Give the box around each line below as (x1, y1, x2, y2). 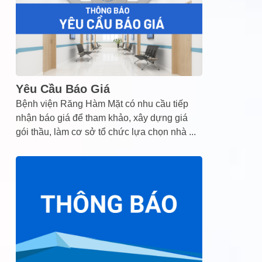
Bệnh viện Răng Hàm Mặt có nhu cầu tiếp (15, 98, 188, 109)
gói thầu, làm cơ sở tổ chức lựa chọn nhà (15, 126, 189, 137)
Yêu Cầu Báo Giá (15, 82, 110, 95)
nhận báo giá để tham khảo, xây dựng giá (15, 112, 188, 123)
